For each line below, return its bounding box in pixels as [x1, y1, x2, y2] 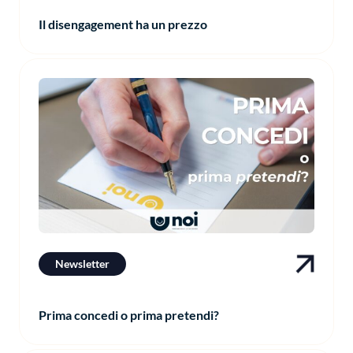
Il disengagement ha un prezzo [39, 17, 207, 32]
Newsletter [55, 257, 110, 271]
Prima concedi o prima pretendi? [39, 307, 219, 323]
